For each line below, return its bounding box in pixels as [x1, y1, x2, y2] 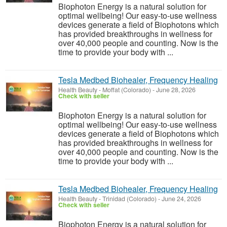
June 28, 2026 [155, 85, 196, 94]
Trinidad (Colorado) [102, 194, 157, 203]
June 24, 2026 [160, 194, 201, 203]
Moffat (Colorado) [102, 85, 151, 94]
